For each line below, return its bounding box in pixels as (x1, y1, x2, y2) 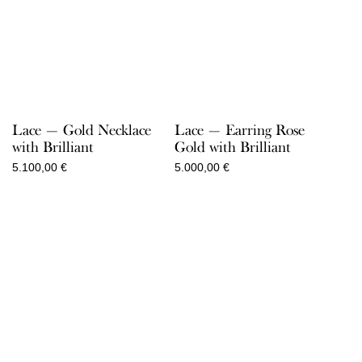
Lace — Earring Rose (174, 120, 305, 139)
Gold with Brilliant (174, 137, 291, 156)
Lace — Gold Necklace (12, 120, 151, 139)
